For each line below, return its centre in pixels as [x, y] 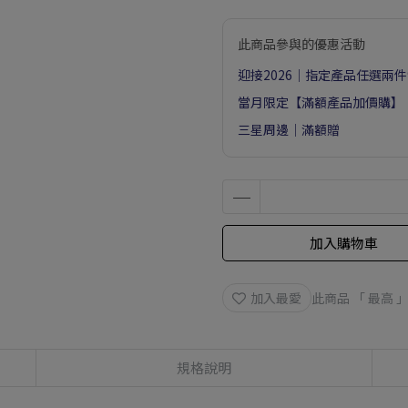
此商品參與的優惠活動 [301, 44]
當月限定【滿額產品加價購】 [321, 102]
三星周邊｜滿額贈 [289, 129]
